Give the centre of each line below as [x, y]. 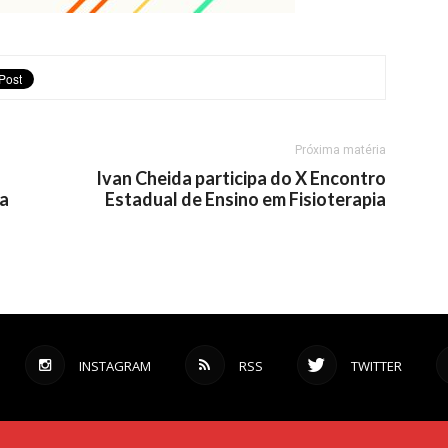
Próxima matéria [340, 150]
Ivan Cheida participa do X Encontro [241, 178]
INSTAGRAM [114, 366]
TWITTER [376, 366]
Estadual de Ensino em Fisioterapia [245, 199]
